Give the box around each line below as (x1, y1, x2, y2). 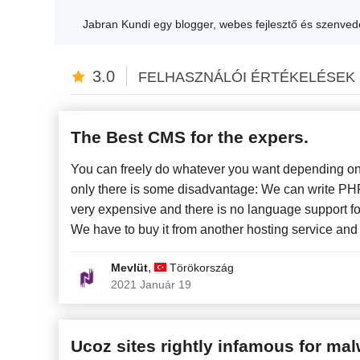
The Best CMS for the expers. (71, 128, 309, 147)
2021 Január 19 (111, 278, 191, 292)
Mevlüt (111, 261, 148, 275)
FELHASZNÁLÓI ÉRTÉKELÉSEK (138, 69, 355, 86)
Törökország (170, 261, 234, 275)
